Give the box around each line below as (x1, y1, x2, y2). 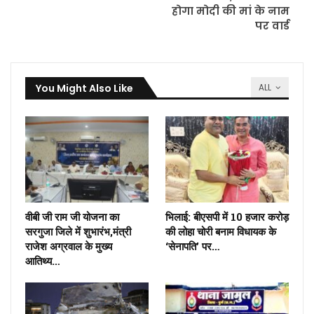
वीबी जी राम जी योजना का (25, 210, 119, 224)
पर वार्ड (255, 18, 289, 33)
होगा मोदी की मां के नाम (172, 3, 289, 18)
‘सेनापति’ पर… (165, 239, 220, 254)
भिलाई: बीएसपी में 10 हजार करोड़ (165, 210, 289, 224)
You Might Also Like (36, 81, 133, 95)
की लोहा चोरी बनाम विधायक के (165, 224, 276, 239)
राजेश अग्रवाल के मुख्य (25, 239, 112, 254)
